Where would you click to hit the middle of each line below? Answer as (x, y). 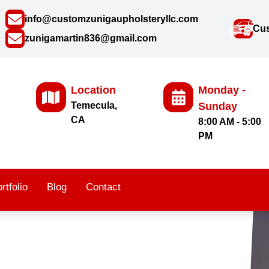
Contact (104, 187)
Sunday (218, 107)
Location (93, 90)
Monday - (222, 90)
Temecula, (94, 106)
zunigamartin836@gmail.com (90, 38)
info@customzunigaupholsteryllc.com (111, 19)
